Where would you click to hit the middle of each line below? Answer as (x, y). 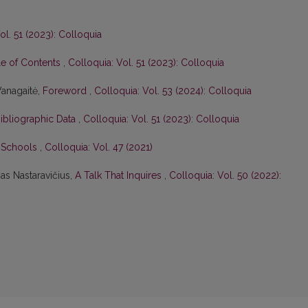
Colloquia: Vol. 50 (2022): (225, 176)
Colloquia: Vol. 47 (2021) (99, 147)
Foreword (66, 91)
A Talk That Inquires (120, 176)
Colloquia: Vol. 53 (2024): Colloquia (173, 91)
